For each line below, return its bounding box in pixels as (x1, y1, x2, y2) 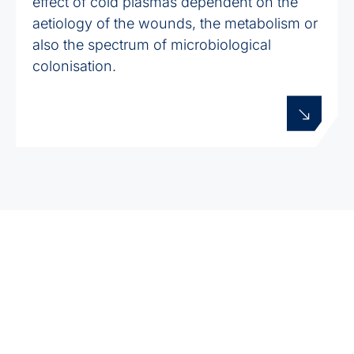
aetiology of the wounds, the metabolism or (32, 15, 318, 32)
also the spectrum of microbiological (32, 36, 271, 54)
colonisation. (32, 58, 116, 75)
